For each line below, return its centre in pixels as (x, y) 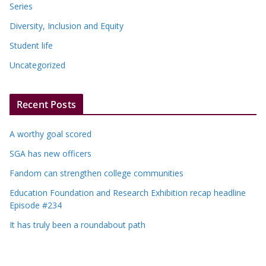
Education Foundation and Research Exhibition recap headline (128, 192)
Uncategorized (37, 65)
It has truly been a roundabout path (77, 224)
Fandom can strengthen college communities (96, 173)
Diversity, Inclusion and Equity (66, 26)
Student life (31, 45)
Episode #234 (36, 205)
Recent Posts (46, 104)
